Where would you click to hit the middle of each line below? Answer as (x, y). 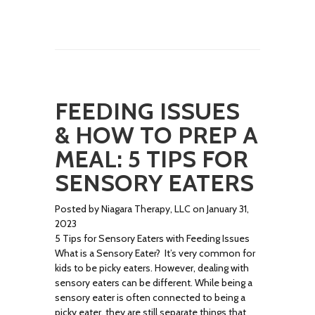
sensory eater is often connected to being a (150, 297)
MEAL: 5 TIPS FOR (152, 159)
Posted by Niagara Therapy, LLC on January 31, (152, 209)
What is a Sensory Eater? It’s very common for (155, 253)
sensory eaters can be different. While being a (154, 283)
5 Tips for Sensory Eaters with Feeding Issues (153, 238)
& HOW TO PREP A (157, 135)
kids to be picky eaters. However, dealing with (152, 268)
